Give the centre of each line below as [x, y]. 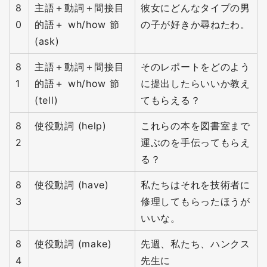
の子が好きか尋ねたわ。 [195, 25]
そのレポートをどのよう [195, 67]
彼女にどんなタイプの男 [195, 8]
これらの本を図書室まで [195, 126]
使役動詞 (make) [73, 244]
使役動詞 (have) [72, 185]
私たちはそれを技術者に [195, 185]
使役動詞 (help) [71, 126]
